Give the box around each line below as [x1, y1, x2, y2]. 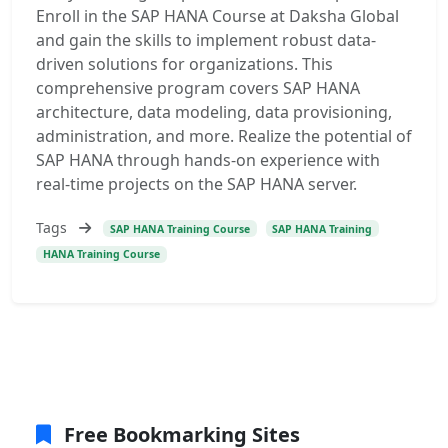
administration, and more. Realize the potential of [36, 125, 412, 147]
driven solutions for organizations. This [36, 53, 333, 75]
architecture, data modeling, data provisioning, [36, 101, 392, 123]
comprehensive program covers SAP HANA [36, 77, 360, 99]
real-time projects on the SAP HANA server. [36, 173, 357, 195]
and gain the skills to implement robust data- [36, 29, 376, 51]
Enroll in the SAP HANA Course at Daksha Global [36, 5, 399, 27]
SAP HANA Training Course [109, 221, 250, 236]
